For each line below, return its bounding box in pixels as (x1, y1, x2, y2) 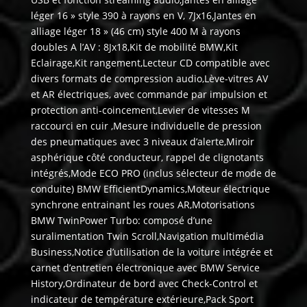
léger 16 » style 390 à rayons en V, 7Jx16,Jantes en (30, 9, 256, 23)
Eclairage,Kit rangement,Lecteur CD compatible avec (30, 56, 270, 70)
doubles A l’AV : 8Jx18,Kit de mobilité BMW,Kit (30, 40, 238, 54)
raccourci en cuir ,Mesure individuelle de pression (30, 119, 262, 133)
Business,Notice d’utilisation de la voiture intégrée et (30, 245, 273, 259)
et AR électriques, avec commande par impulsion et (30, 88, 267, 101)
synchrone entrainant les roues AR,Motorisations (30, 198, 255, 212)
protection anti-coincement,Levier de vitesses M (30, 103, 250, 117)
